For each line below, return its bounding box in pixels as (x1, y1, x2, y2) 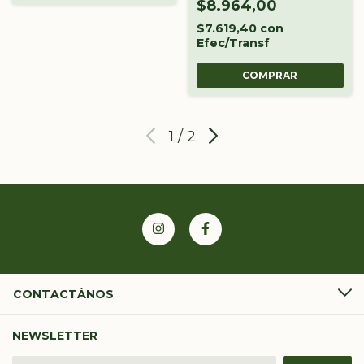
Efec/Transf (196, 35, 270, 50)
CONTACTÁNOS (13, 286, 114, 301)
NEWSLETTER (12, 327, 97, 343)
